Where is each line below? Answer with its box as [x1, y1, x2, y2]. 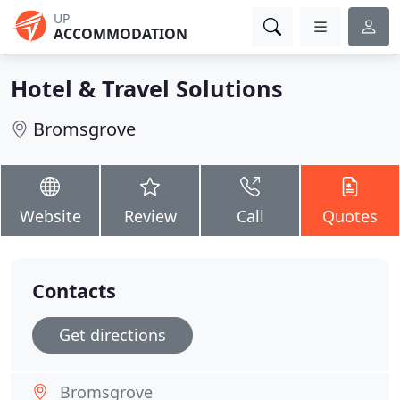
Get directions [59, 324, 166, 346]
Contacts [32, 278, 116, 304]
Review [123, 205, 177, 227]
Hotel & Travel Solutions [11, 73, 283, 104]
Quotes [322, 205, 378, 227]
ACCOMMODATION [54, 24, 187, 44]
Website [19, 205, 81, 227]
